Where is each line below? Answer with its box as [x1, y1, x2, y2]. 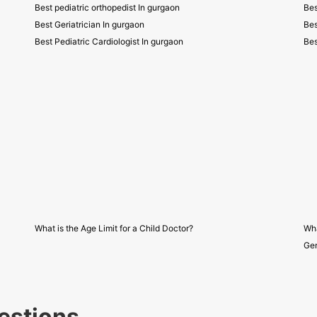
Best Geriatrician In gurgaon [35, 19, 144, 30]
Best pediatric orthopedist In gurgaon [35, 2, 180, 13]
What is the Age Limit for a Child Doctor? [35, 223, 193, 234]
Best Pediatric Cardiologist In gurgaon [35, 36, 183, 47]
